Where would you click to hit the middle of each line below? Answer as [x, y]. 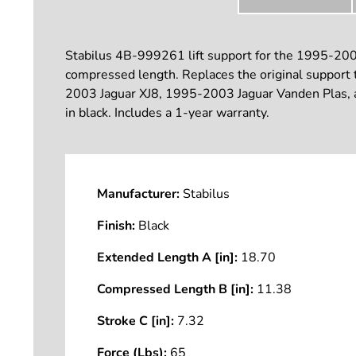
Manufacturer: [138, 194]
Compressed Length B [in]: [175, 289]
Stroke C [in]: [135, 321]
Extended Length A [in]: [167, 257]
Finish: [116, 226]
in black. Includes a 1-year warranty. [167, 113]
